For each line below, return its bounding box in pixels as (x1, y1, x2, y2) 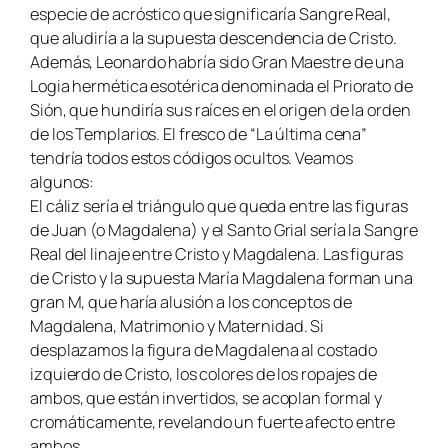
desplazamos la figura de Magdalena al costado (30, 339, 377, 362)
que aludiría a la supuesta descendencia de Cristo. (30, 27, 397, 50)
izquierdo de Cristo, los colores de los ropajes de (30, 363, 377, 386)
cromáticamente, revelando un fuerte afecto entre (30, 411, 396, 434)
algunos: (30, 171, 95, 194)
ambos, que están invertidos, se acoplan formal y (30, 387, 383, 410)
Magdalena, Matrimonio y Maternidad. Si (30, 315, 325, 338)
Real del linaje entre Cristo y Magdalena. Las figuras (30, 243, 403, 266)
